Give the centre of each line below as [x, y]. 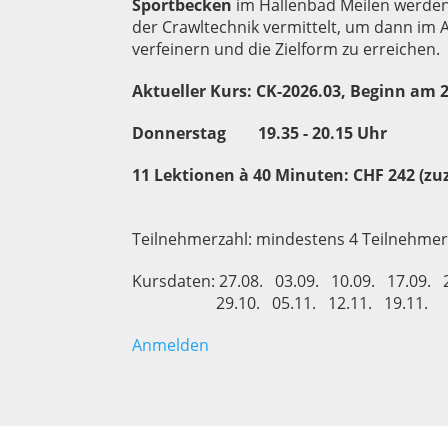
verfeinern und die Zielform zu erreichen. [286, 49]
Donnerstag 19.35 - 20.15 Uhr [259, 133]
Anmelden [170, 345]
